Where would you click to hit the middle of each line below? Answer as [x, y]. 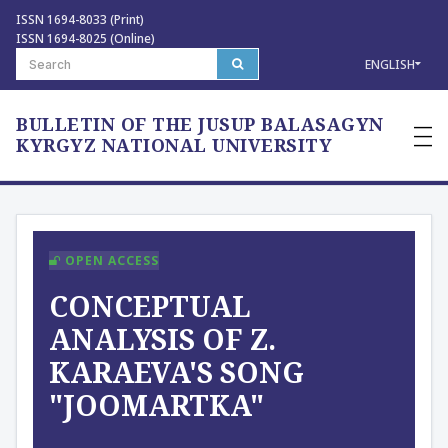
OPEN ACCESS [110, 260]
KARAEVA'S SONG [176, 372]
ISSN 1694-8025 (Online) [85, 38]
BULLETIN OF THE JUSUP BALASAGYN [200, 124]
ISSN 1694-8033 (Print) [80, 19]
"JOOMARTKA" [156, 405]
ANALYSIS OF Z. [162, 339]
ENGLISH [390, 64]
